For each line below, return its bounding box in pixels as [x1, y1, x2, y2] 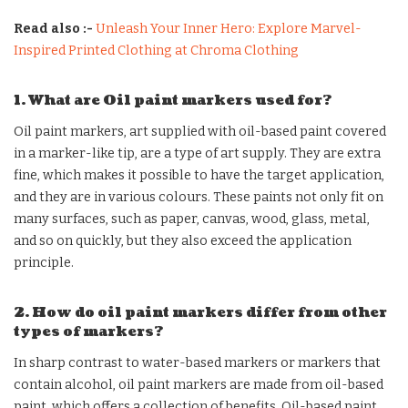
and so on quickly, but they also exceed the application [14, 232, 352, 249]
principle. [14, 254, 74, 270]
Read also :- [14, 20, 93, 36]
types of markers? [14, 321, 163, 342]
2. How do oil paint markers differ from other [14, 302, 387, 322]
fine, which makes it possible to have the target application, [14, 167, 384, 183]
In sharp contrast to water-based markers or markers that [14, 354, 381, 371]
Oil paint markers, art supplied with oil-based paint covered [14, 123, 386, 139]
